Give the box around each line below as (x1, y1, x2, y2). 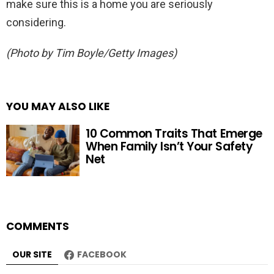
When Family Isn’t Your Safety (86, 138, 253, 155)
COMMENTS (6, 218, 69, 234)
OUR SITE (12, 248, 52, 261)
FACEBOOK (77, 248, 127, 261)
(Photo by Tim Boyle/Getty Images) (6, 46, 177, 59)
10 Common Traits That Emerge (86, 125, 262, 143)
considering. (6, 15, 66, 29)
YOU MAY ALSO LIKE (6, 98, 109, 114)
